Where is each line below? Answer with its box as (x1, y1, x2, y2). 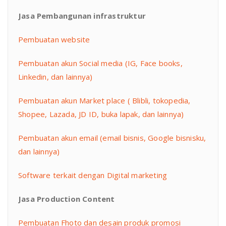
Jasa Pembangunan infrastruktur (18, 11, 146, 21)
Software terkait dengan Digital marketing (18, 170, 167, 181)
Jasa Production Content (18, 194, 115, 204)
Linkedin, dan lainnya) (18, 72, 93, 82)
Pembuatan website (18, 34, 90, 45)
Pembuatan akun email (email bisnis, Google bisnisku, (18, 133, 206, 143)
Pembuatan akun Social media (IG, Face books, (18, 58, 183, 69)
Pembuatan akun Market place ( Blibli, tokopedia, (18, 95, 191, 106)
